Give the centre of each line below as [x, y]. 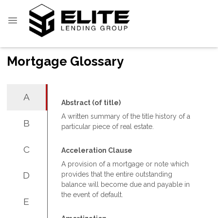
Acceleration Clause [97, 150]
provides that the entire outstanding [117, 174]
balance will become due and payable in [126, 184]
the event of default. [92, 194]
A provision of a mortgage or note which [125, 164]
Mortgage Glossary [65, 61]
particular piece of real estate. [108, 126]
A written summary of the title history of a [126, 116]
